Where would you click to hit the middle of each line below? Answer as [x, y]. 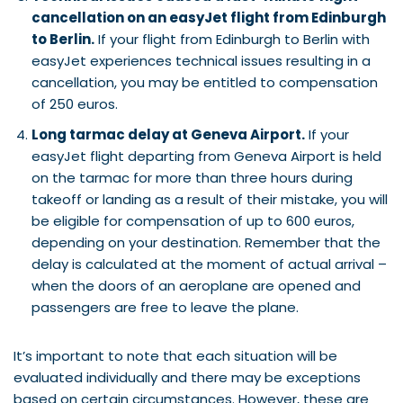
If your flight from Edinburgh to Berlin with [232, 39]
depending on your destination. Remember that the [206, 242]
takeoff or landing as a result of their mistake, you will [210, 199]
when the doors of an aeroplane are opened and [196, 285]
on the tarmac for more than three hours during [192, 177]
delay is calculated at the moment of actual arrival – [209, 264]
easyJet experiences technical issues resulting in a [201, 60]
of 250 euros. [75, 103]
